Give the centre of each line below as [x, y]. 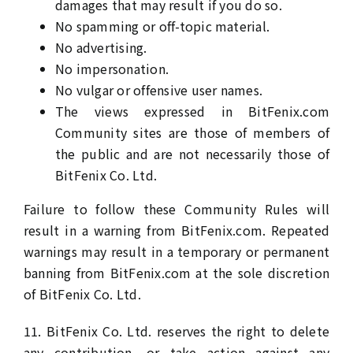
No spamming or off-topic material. [162, 26]
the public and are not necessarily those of [192, 154]
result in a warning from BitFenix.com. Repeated [176, 230]
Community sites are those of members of [192, 132]
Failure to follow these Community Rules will [176, 209]
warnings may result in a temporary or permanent [176, 251]
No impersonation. [112, 69]
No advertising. [101, 47]
